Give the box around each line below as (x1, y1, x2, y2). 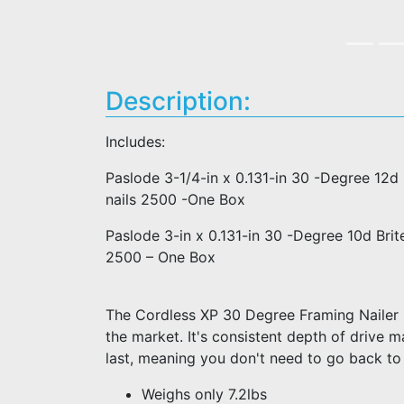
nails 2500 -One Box (106, 190, 250, 208)
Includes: (106, 133, 165, 151)
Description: (106, 86, 251, 116)
